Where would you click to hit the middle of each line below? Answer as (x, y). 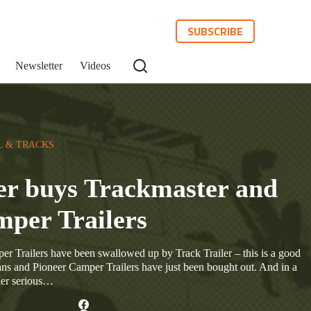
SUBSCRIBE (216, 31)
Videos (95, 66)
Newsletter (39, 66)
